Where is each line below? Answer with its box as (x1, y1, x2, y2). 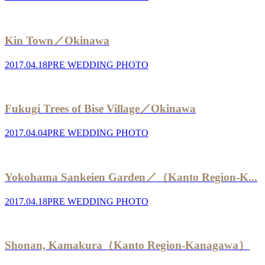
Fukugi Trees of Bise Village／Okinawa (5, 102, 196, 115)
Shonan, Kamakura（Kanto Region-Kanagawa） (5, 239, 250, 252)
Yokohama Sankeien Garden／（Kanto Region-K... (5, 170, 257, 183)
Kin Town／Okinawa (5, 34, 109, 47)
